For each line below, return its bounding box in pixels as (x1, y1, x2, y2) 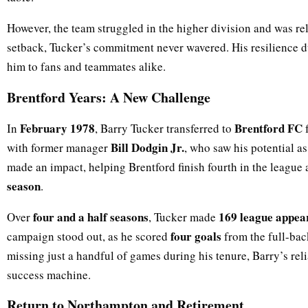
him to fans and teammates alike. (7, 58, 166, 74)
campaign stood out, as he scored (7, 228, 170, 244)
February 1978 (20, 119, 95, 137)
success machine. (7, 266, 91, 283)
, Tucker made (148, 208, 219, 225)
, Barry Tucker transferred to (95, 120, 234, 136)
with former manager (7, 139, 111, 155)
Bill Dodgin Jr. (111, 138, 184, 156)
